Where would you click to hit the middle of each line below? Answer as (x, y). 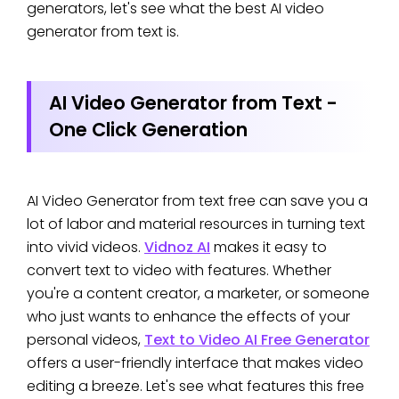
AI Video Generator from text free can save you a (197, 200)
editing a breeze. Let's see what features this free (195, 386)
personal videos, (85, 339)
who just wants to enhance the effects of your (188, 316)
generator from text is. (103, 31)
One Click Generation (148, 129)
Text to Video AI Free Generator (257, 339)
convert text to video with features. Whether (179, 270)
